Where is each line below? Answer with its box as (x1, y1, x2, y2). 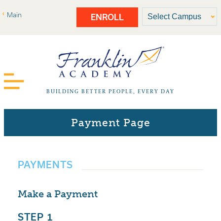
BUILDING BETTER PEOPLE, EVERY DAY (46, 88, 175, 95)
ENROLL (91, 12, 124, 22)
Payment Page (71, 116, 150, 129)
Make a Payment (18, 188, 98, 200)
